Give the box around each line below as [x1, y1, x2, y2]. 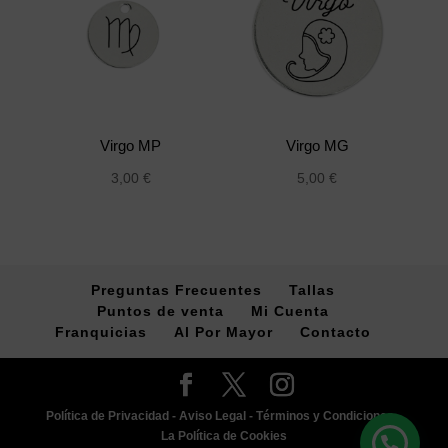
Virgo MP [100, 136, 162, 154]
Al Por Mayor [173, 323, 273, 340]
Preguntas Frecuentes [90, 281, 262, 298]
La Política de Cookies [160, 428, 287, 443]
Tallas [288, 281, 335, 298]
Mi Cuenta [250, 302, 329, 319]
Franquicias [54, 323, 147, 340]
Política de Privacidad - [46, 408, 177, 423]
